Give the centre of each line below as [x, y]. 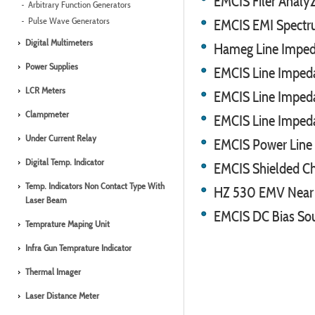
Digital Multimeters [59, 43]
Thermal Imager [53, 272]
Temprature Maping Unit [67, 224]
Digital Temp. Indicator [65, 162]
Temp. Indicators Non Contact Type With [95, 186]
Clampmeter [47, 114]
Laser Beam [46, 200]
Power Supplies [52, 66]
